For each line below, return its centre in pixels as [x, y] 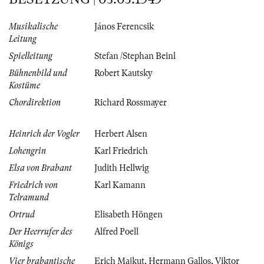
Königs [21, 244]
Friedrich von [33, 185]
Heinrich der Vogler [44, 134]
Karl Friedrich [121, 151]
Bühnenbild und [38, 73]
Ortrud [22, 215]
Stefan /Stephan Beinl [135, 56]
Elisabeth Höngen [128, 215]
